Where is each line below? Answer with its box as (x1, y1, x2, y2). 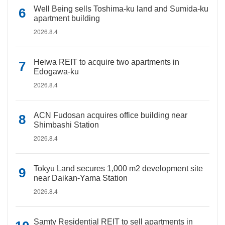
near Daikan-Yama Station (34, 174, 128, 182)
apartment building (34, 14, 100, 23)
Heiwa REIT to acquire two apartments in (34, 58, 179, 66)
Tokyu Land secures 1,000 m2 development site (34, 164, 203, 173)
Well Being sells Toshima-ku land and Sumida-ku (34, 5, 208, 13)
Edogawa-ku (34, 67, 79, 76)
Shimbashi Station (34, 121, 99, 129)
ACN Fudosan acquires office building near (34, 111, 187, 120)
